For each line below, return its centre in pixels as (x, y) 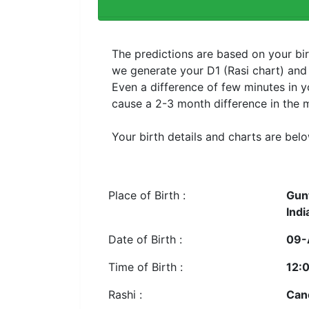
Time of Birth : (146, 267)
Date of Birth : (145, 239)
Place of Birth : (147, 195)
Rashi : (125, 294)
